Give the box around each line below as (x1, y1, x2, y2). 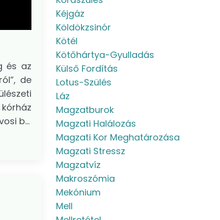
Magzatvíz (55, 159, 101, 171)
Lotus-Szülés (55, 76, 111, 88)
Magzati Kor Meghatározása (55, 131, 180, 143)
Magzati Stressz (55, 145, 125, 157)
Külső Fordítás (55, 62, 118, 75)
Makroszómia (55, 172, 115, 185)
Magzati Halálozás (55, 117, 136, 130)
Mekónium (55, 186, 101, 198)
